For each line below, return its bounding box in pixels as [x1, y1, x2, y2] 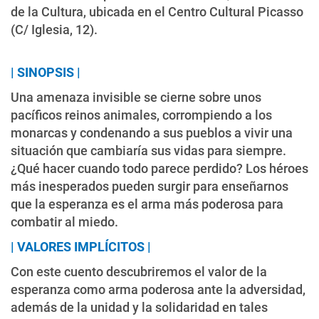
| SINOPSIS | [11, 64, 80, 80]
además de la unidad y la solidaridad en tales [11, 299, 268, 315]
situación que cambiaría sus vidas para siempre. [11, 142, 286, 158]
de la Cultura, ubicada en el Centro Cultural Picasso [11, 4, 303, 19]
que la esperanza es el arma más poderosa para [11, 196, 283, 211]
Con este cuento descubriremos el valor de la [11, 263, 267, 279]
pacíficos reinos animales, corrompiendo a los [11, 107, 272, 122]
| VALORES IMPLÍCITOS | [11, 239, 151, 254]
